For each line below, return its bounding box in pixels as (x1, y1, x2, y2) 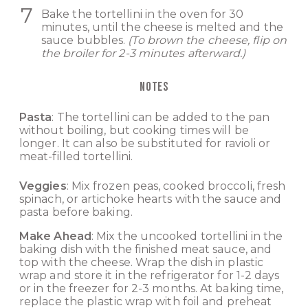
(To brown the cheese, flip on (128, 34, 287, 47)
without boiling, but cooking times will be (19, 124, 249, 137)
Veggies (19, 179, 67, 193)
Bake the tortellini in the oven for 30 (41, 8, 244, 21)
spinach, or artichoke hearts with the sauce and (19, 192, 282, 206)
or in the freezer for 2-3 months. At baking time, (19, 282, 284, 296)
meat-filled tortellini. (19, 150, 133, 164)
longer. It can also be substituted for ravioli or (19, 137, 271, 151)
